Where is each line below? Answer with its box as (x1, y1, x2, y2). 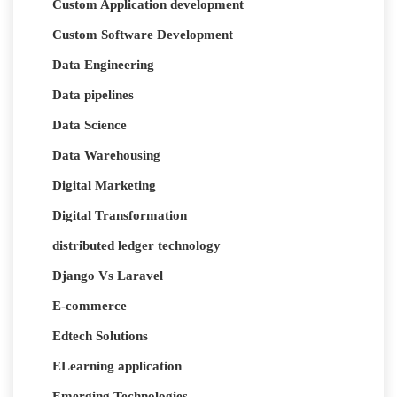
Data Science (52, 118, 127, 133)
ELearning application (52, 359, 182, 374)
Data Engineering (52, 58, 154, 73)
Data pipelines (52, 88, 134, 103)
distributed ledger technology (52, 238, 221, 253)
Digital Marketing (52, 178, 156, 193)
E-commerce (52, 299, 127, 314)
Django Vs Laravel (52, 269, 163, 284)
